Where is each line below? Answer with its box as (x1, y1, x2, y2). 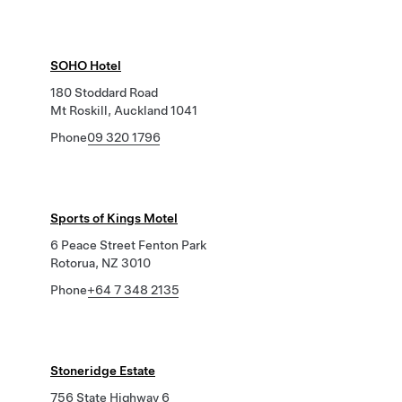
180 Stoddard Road (50, 85, 158, 100)
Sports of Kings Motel (50, 211, 178, 225)
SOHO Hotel (50, 58, 121, 73)
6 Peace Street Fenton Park (50, 238, 206, 252)
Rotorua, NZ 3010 (50, 256, 151, 270)
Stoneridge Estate (50, 363, 155, 378)
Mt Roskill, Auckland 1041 (50, 103, 197, 118)
